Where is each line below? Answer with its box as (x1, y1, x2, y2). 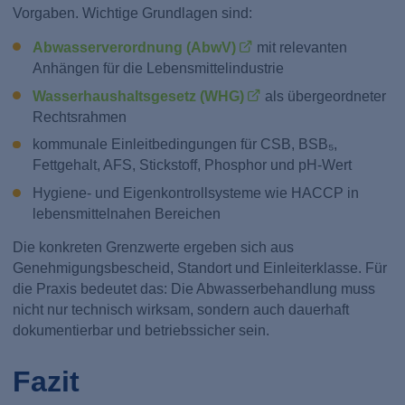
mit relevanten (253, 40, 348, 56)
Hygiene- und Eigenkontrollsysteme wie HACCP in (32, 184, 359, 201)
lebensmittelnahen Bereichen (32, 205, 221, 221)
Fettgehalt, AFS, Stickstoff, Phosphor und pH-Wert (32, 157, 352, 174)
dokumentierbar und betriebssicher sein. (13, 322, 270, 338)
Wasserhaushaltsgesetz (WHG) (32, 89, 244, 105)
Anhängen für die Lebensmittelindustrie (32, 61, 284, 77)
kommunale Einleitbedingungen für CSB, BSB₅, (32, 137, 337, 153)
